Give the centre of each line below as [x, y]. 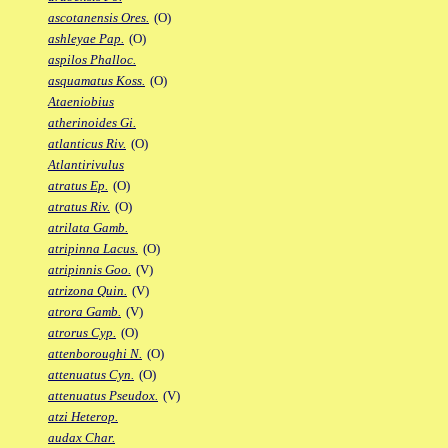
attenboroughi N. [95, 354]
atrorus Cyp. [82, 333]
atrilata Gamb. [88, 228]
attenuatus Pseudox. [103, 396]
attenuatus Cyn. [91, 375]
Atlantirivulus [86, 165]
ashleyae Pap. [86, 39]
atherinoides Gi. [92, 123]
